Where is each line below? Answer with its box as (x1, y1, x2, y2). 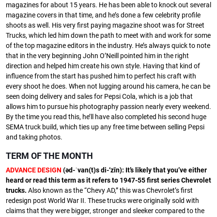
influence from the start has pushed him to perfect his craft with (6, 72, 196, 80)
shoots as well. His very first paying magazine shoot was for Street (6, 21, 204, 30)
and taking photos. (6, 133, 62, 141)
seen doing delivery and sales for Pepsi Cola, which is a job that (6, 92, 193, 101)
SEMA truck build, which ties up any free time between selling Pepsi (6, 123, 204, 131)
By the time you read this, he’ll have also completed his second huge (6, 112, 206, 121)
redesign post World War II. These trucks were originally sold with (6, 196, 199, 205)
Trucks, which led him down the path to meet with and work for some (6, 31, 211, 40)
